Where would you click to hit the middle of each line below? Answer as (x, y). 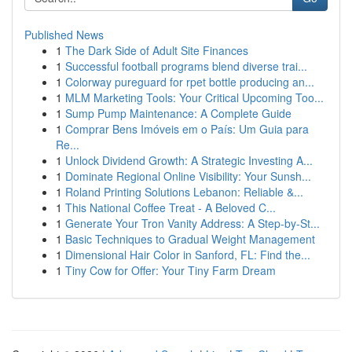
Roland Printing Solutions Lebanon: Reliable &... (184, 192)
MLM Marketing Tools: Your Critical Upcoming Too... (194, 97)
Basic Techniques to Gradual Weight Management (190, 239)
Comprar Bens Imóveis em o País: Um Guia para (187, 129)
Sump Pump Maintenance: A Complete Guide (178, 113)
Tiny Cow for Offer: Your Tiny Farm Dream (170, 270)
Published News (64, 35)
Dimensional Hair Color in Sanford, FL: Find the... (188, 255)
